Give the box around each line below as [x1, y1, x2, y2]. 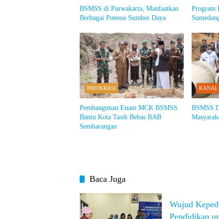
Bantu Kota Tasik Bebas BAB [80, 113, 161, 121]
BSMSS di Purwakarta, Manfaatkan [80, 5, 178, 13]
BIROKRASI [87, 85, 116, 91]
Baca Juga [89, 174, 126, 184]
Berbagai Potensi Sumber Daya [80, 14, 166, 22]
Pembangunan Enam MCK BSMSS [80, 104, 177, 112]
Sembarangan [80, 123, 117, 131]
